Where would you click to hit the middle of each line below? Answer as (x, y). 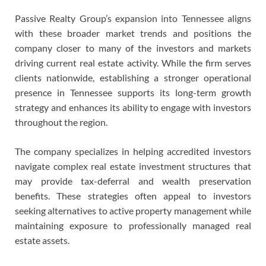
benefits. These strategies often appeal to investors (133, 195)
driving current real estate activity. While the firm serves (133, 62)
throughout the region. (61, 122)
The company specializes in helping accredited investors (133, 151)
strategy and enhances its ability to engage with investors (133, 107)
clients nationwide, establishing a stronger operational (133, 77)
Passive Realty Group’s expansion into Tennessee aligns (133, 18)
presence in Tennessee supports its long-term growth (133, 92)
